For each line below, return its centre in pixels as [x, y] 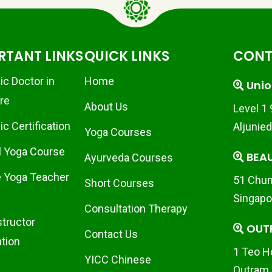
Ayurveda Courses [129, 158]
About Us [107, 107]
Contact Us [111, 234]
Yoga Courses [118, 132]
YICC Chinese [118, 260]
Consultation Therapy [136, 209]
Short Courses [120, 183]
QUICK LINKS [127, 56]
